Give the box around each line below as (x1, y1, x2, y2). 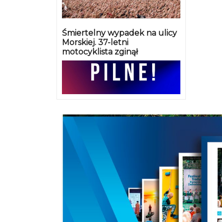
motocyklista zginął (62, 47, 138, 57)
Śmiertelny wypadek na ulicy (62, 28, 177, 38)
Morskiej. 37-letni (62, 38, 128, 48)
